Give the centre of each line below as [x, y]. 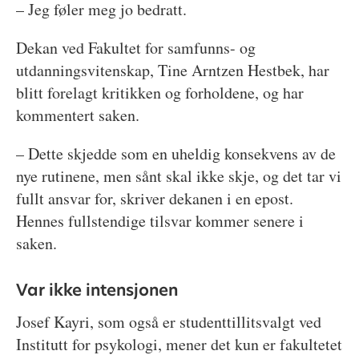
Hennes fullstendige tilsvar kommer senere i [159, 221]
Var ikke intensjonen [97, 290]
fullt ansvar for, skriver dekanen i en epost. [154, 199]
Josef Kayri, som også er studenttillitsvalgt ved [168, 322]
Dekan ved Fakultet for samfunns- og [135, 48]
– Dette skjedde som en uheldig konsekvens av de [175, 154]
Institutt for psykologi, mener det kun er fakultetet [179, 345]
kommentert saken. [77, 115]
